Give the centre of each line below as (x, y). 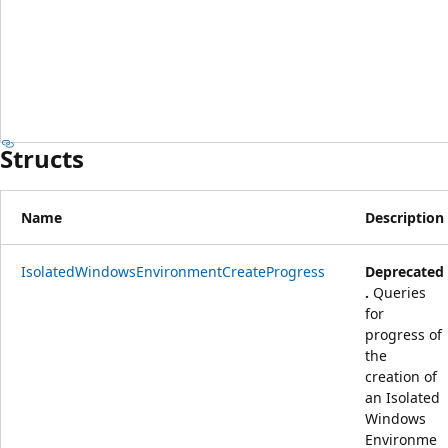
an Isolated (402, 397)
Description (404, 217)
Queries (397, 292)
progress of (403, 334)
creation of (401, 376)
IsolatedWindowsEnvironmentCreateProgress (173, 271)
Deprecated (404, 271)
